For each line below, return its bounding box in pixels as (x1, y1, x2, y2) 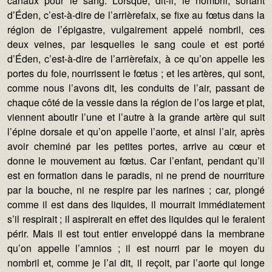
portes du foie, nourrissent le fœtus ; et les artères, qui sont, (7, 66, 265, 80)
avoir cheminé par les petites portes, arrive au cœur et (7, 139, 265, 153)
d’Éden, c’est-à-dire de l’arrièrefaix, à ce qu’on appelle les (7, 52, 265, 66)
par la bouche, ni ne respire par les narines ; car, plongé (7, 183, 265, 197)
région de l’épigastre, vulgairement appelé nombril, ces (7, 22, 265, 36)
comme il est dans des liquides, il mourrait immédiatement (7, 197, 265, 211)
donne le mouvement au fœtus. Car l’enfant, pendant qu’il (7, 154, 265, 168)
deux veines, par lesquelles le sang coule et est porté (7, 37, 265, 51)
